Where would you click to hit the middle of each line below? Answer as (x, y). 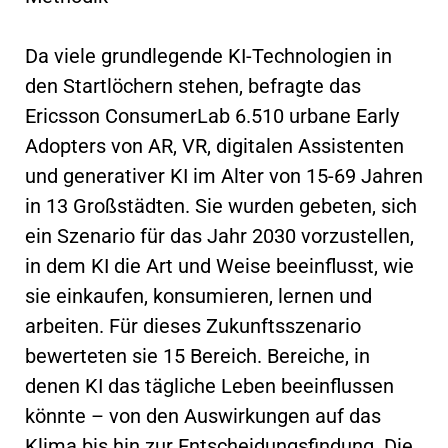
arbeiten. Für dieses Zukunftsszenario (193, 325)
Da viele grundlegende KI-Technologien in (208, 55)
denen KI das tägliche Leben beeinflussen (209, 385)
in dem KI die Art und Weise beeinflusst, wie (219, 265)
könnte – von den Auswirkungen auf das (203, 415)
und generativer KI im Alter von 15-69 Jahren (224, 175)
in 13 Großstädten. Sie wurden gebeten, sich (221, 205)
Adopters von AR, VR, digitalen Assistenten (214, 145)
